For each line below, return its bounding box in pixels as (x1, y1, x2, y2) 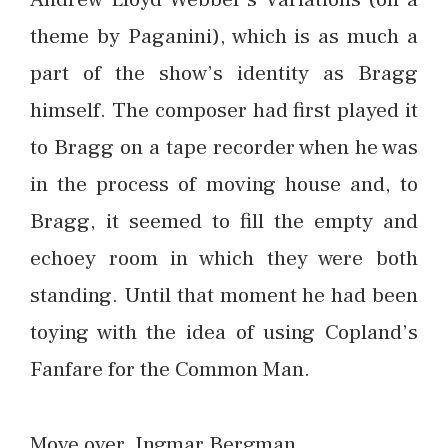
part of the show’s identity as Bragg (30, 58, 418, 87)
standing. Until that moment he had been (30, 280, 418, 309)
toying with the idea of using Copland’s (30, 317, 418, 346)
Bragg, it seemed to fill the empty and (30, 206, 418, 235)
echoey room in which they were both (30, 243, 418, 272)
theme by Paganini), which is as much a (30, 21, 418, 50)
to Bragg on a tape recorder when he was (30, 132, 418, 161)
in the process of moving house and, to (30, 169, 418, 198)
